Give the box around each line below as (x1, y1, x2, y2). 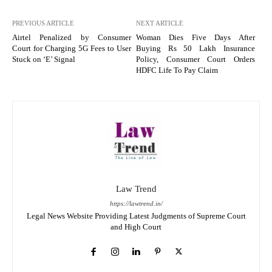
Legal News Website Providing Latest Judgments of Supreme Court (26, 211, 246, 221)
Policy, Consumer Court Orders (135, 55, 255, 64)
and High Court (110, 222, 161, 232)
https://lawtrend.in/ (109, 200, 163, 208)
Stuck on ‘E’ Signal (12, 55, 75, 64)
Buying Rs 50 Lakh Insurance (135, 44, 255, 53)
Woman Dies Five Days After (135, 33, 255, 42)
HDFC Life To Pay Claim (135, 66, 218, 75)
